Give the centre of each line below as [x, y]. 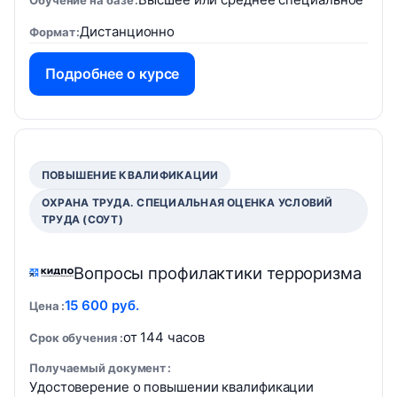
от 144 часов [163, 337]
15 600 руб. [101, 305]
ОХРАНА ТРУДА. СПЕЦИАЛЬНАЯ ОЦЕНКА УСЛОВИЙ [187, 202]
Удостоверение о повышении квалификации [172, 387]
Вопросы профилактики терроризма [218, 273]
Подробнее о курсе [113, 74]
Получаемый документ [98, 368]
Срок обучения [74, 338]
